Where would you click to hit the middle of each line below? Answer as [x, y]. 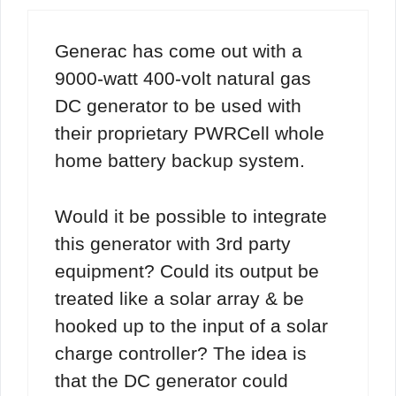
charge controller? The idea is [181, 353]
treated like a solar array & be [179, 298]
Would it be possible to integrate [191, 216]
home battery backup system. [180, 161]
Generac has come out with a [179, 51]
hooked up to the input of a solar [191, 325]
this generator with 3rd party [173, 243]
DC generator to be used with [178, 106]
